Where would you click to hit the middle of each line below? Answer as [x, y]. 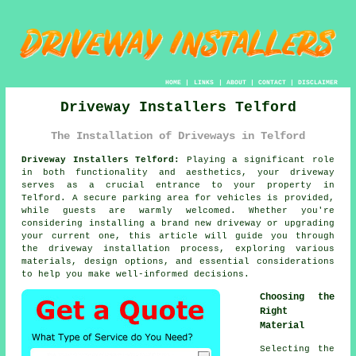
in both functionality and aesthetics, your [156, 173]
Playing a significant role [257, 160]
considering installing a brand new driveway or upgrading [178, 224]
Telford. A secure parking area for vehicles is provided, [178, 198]
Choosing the [297, 298]
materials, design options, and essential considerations [178, 262]
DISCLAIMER [317, 82]
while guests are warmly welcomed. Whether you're [178, 211]
